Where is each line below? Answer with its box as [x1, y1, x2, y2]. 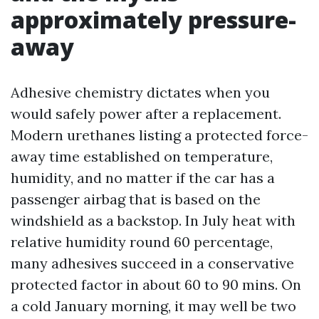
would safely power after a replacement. [11, 105, 281, 122]
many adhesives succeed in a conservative [11, 254, 294, 272]
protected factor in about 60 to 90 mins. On [11, 276, 301, 293]
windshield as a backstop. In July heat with [11, 211, 296, 229]
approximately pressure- [11, 4, 296, 35]
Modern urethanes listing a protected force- [11, 126, 308, 144]
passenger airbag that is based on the [11, 190, 261, 208]
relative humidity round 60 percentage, [11, 233, 273, 251]
